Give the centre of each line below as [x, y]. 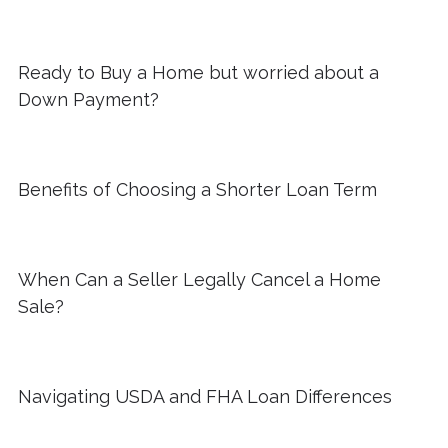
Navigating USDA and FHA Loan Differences [205, 396]
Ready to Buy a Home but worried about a [198, 72]
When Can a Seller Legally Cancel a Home [199, 279]
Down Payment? [88, 99]
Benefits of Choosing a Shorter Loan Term [197, 189]
